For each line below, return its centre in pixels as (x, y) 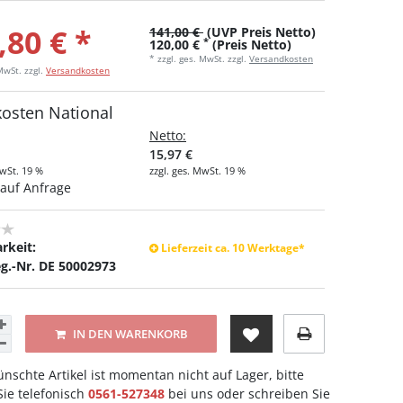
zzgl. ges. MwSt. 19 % (197, 171)
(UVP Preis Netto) (260, 32)
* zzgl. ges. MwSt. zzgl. (199, 59)
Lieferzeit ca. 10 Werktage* (233, 248)
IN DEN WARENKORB (130, 334)
